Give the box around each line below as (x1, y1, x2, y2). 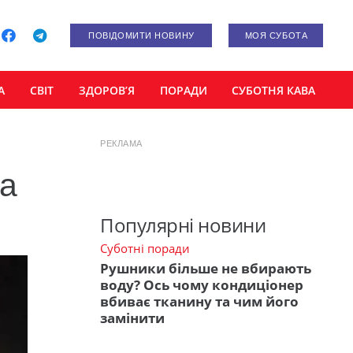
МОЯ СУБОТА (244, 31, 308, 40)
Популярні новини (100, 211, 266, 238)
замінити (100, 309, 165, 328)
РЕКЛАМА (100, 139, 143, 148)
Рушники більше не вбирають (100, 259, 311, 278)
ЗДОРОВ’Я (78, 82, 135, 98)
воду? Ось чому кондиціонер (100, 276, 303, 295)
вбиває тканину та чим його (100, 292, 299, 311)
